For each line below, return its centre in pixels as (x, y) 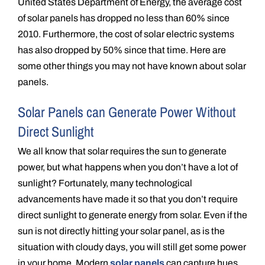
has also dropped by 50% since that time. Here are (122, 50)
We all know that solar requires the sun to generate (122, 151)
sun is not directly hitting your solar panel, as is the (121, 231)
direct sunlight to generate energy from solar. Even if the (132, 215)
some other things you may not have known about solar (132, 66)
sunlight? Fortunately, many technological (105, 183)
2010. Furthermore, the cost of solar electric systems (126, 34)
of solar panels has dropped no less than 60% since (124, 18)
